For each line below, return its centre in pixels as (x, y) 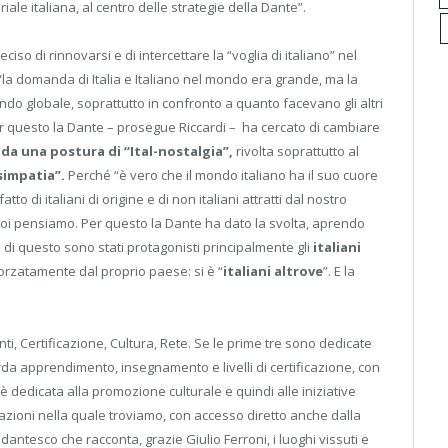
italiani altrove (273, 271)
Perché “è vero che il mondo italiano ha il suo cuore (223, 175)
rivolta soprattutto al (297, 151)
